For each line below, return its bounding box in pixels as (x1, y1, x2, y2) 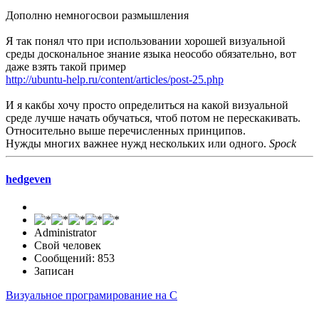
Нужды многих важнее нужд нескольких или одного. (6, 137, 269, 150)
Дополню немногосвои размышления (6, 9, 189, 22)
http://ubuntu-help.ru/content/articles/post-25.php (6, 73, 224, 86)
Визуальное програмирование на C (6, 288, 177, 301)
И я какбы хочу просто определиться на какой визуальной (6, 99, 288, 112)
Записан (34, 264, 74, 277)
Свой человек (34, 239, 101, 251)
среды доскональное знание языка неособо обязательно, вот (6, 48, 296, 61)
